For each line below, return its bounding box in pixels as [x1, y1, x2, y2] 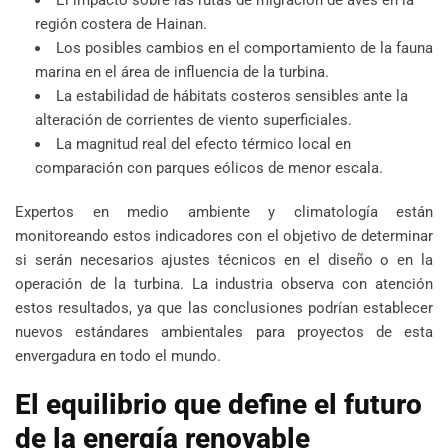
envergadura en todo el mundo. [15, 346, 221, 365]
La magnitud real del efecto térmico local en [56, 134, 351, 153]
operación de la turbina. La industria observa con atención [15, 274, 433, 293]
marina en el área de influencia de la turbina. [35, 62, 329, 81]
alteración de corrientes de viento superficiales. [35, 110, 352, 129]
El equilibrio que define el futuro [15, 387, 422, 421]
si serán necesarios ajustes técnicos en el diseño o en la [15, 250, 433, 269]
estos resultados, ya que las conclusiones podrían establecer [15, 298, 433, 317]
